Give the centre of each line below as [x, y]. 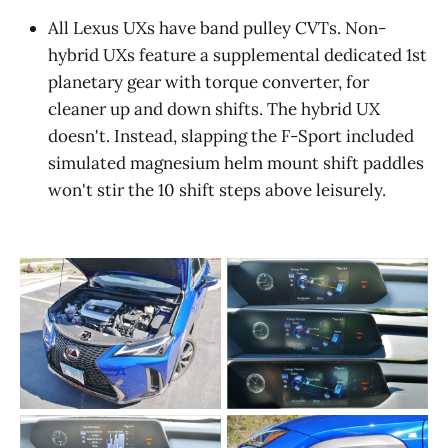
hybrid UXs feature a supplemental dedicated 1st [237, 54]
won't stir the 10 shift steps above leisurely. [217, 189]
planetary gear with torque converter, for [208, 81]
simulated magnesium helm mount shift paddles [236, 162]
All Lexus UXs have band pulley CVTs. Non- [217, 27]
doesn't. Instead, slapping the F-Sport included [231, 135]
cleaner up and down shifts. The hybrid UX [214, 108]
